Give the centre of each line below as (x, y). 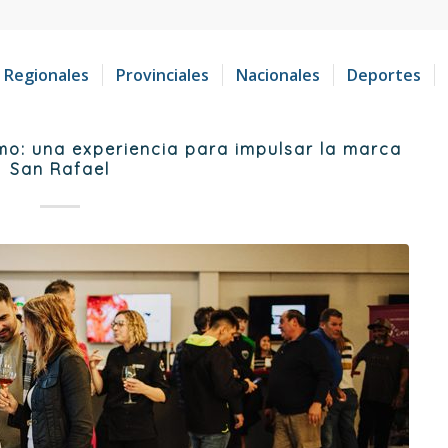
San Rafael (59, 169)
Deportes (384, 75)
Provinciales (162, 75)
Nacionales (278, 75)
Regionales (46, 75)
